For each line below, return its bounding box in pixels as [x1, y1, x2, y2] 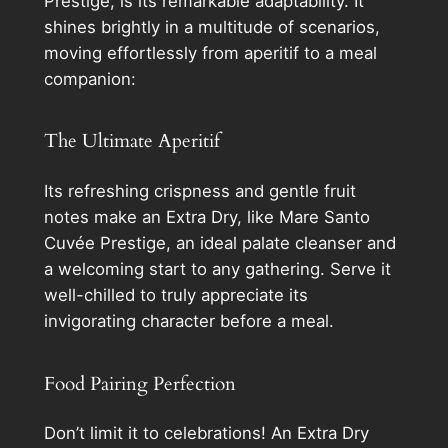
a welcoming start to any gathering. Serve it [43, 259, 391, 280]
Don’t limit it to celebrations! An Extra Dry [43, 423, 369, 444]
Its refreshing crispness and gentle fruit [43, 181, 356, 202]
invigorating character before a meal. [43, 311, 334, 332]
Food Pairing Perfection [43, 371, 236, 397]
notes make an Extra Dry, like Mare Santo [43, 207, 370, 228]
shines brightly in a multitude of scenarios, [43, 16, 380, 37]
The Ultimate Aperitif [43, 129, 220, 155]
